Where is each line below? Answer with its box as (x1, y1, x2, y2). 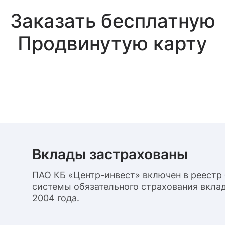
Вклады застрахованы (32, 146, 188, 163)
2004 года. (32, 193, 79, 203)
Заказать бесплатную (10, 9, 215, 32)
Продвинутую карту (18, 32, 207, 55)
